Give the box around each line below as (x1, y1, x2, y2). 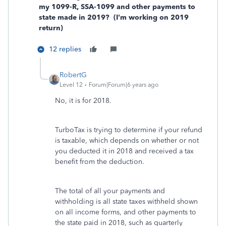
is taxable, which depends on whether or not (55, 136, 199, 145)
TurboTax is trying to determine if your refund (55, 126, 202, 135)
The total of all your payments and (55, 187, 165, 196)
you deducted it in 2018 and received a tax (55, 147, 194, 156)
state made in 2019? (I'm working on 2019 (39, 13, 189, 22)
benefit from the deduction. (55, 157, 144, 166)
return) (39, 24, 63, 33)
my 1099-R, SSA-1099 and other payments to (39, 3, 195, 12)
